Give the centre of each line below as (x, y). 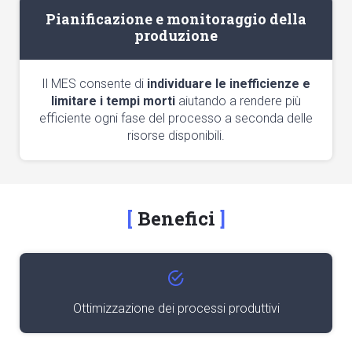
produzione (176, 35)
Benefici (176, 218)
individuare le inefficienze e (229, 84)
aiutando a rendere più (238, 101)
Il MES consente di (94, 84)
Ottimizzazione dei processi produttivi (176, 308)
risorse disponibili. (176, 136)
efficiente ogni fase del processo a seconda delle (176, 118)
